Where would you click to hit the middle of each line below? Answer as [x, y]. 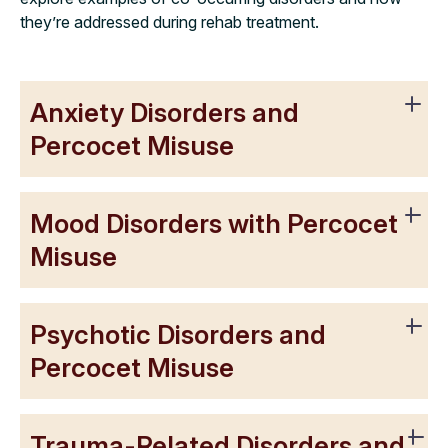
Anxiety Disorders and [164, 113]
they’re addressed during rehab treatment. [169, 22]
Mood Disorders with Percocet [214, 224]
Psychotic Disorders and [178, 335]
